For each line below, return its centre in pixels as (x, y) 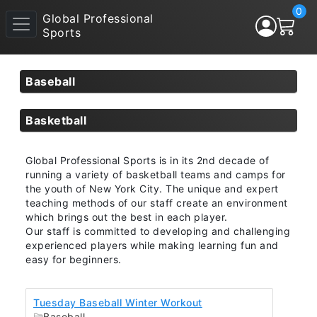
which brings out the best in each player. (127, 217)
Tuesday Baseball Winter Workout (118, 302)
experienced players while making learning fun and (152, 245)
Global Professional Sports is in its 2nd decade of (147, 160)
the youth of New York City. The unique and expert (152, 189)
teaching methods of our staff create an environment (157, 203)
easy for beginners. (74, 259)
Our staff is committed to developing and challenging (158, 231)
